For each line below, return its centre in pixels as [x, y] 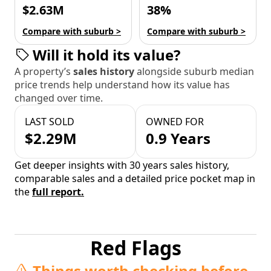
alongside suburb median [195, 72]
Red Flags [135, 248]
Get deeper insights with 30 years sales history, [122, 165]
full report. [58, 192]
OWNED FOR [175, 122]
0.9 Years [178, 139]
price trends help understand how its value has [122, 85]
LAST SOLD [50, 122]
